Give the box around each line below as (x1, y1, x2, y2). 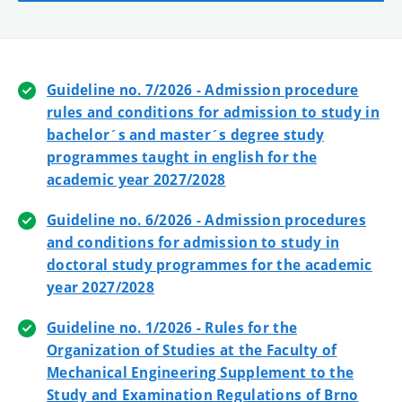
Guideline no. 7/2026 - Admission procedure (47, 80, 359, 100)
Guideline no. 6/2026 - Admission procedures (47, 210, 367, 230)
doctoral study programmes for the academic (47, 255, 372, 275)
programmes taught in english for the (47, 147, 318, 167)
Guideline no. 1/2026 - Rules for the (47, 318, 298, 337)
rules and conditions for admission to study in (47, 102, 380, 122)
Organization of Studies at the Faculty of (47, 340, 337, 360)
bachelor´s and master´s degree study (47, 125, 325, 144)
